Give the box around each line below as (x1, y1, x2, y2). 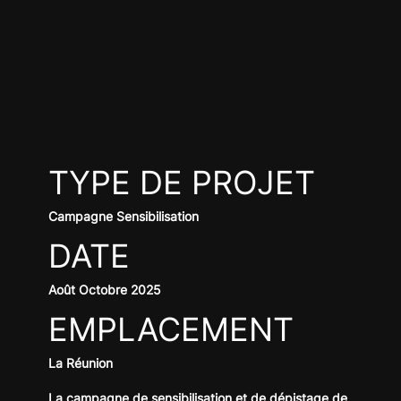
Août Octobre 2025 (48, 281, 161, 297)
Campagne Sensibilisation (48, 208, 199, 224)
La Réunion (48, 354, 113, 371)
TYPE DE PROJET (48, 162, 316, 202)
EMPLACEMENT (48, 309, 294, 349)
